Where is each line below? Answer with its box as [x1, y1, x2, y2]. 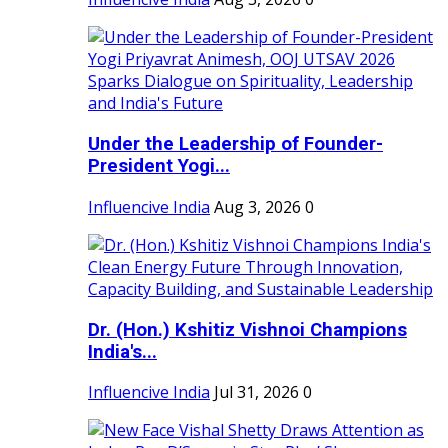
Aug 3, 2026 [214, 195, 301, 218]
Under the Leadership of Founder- [88, 133, 383, 156]
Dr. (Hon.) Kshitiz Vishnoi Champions [88, 318, 407, 341]
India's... [88, 340, 157, 363]
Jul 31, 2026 [214, 381, 299, 404]
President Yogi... [88, 155, 230, 178]
